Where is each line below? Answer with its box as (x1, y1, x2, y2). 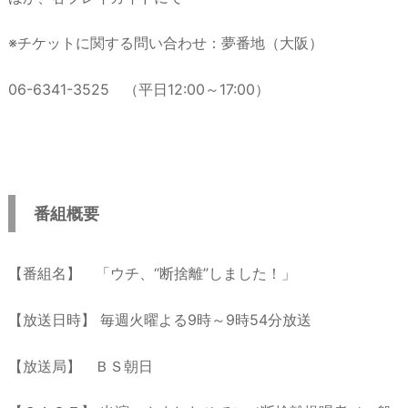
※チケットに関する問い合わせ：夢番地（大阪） (8, 34, 323, 53)
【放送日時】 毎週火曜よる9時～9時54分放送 (8, 310, 311, 329)
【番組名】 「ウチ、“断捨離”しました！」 (8, 263, 296, 282)
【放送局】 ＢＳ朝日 (8, 356, 153, 375)
